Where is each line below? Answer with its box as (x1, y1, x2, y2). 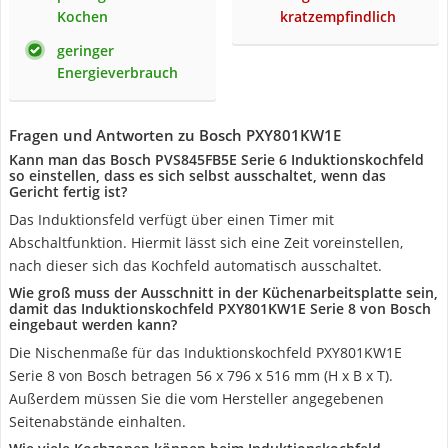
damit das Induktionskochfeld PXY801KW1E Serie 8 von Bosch (9, 299, 431, 318)
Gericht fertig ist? (9, 182, 127, 201)
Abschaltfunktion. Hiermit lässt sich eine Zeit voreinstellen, (9, 233, 403, 252)
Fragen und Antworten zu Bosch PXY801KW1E (9, 125, 341, 145)
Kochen (57, 7, 108, 26)
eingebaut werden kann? (9, 315, 177, 334)
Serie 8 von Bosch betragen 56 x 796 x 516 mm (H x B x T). (9, 366, 393, 385)
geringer (57, 41, 114, 60)
